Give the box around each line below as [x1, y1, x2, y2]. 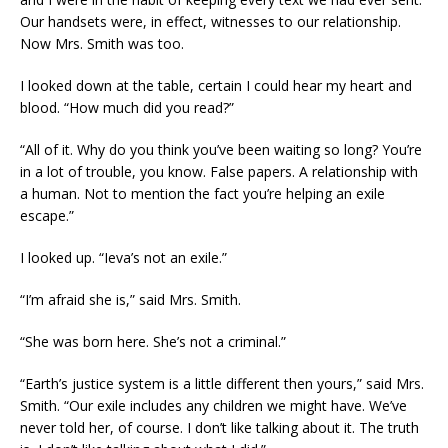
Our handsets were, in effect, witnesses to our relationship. [20, 12, 401, 31]
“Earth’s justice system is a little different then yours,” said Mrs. [20, 374, 424, 393]
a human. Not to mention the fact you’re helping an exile [20, 184, 385, 203]
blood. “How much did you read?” [20, 98, 234, 117]
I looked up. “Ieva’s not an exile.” [20, 248, 227, 267]
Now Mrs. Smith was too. [20, 34, 184, 53]
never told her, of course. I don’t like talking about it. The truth [20, 418, 419, 437]
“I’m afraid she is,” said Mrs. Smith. [20, 290, 241, 309]
